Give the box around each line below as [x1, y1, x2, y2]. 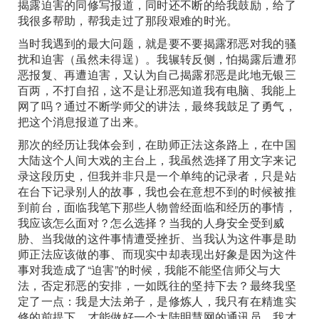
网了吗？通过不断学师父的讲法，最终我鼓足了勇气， [18, 98, 296, 114]
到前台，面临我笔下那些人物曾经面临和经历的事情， [18, 199, 296, 215]
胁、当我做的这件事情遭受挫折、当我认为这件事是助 [18, 230, 296, 246]
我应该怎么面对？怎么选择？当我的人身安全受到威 [18, 214, 285, 231]
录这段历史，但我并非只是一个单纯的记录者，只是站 [18, 167, 296, 184]
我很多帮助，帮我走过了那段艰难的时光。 [18, 12, 239, 28]
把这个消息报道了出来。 [18, 113, 146, 130]
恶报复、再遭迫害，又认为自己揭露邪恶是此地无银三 [18, 66, 296, 83]
